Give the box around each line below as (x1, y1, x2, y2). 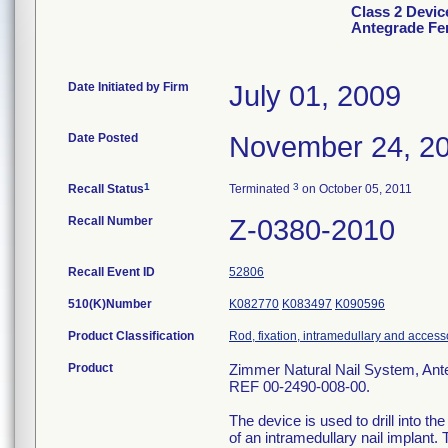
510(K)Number (68, 297, 152, 311)
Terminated (229, 182, 293, 196)
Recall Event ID (68, 265, 155, 279)
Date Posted (68, 131, 138, 145)
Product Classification (68, 329, 194, 343)
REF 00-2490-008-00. (229, 378, 370, 395)
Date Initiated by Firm (68, 80, 189, 94)
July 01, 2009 (229, 80, 401, 112)
